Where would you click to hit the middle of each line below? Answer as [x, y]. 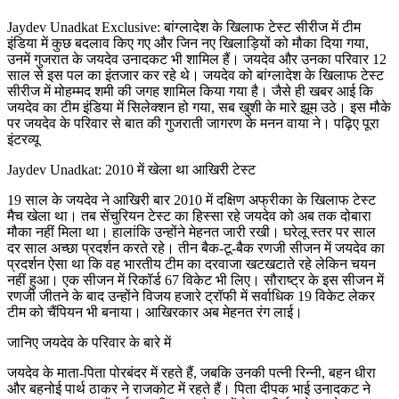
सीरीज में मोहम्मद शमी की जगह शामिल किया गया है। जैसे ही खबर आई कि [190, 91]
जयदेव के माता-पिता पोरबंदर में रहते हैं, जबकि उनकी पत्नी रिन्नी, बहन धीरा [191, 372]
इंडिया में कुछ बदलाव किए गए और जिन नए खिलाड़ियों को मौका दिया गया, [188, 43]
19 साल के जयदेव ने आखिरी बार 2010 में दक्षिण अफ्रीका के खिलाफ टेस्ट [191, 199]
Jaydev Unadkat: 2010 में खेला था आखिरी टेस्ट [131, 169]
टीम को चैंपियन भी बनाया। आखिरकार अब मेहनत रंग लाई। [155, 312]
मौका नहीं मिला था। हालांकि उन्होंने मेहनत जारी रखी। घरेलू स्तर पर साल [191, 232]
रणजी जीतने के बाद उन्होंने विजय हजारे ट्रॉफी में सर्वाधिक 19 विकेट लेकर [191, 296]
